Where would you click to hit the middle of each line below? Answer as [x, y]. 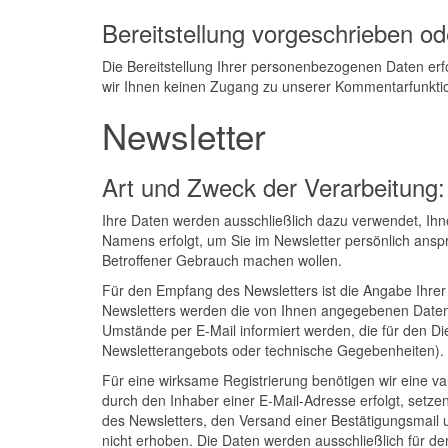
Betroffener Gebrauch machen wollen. [222, 260]
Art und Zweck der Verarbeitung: [273, 186]
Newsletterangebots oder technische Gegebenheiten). [273, 350]
